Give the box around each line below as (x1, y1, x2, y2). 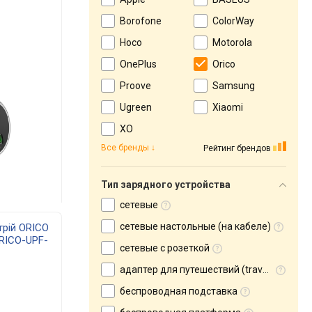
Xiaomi (212, 102, 243, 113)
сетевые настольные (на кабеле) (120, 221, 271, 232)
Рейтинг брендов (203, 143, 271, 153)
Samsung (212, 80, 255, 91)
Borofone (120, 15, 162, 26)
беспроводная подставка (120, 286, 237, 297)
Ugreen (120, 102, 152, 113)
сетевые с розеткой (120, 242, 210, 253)
